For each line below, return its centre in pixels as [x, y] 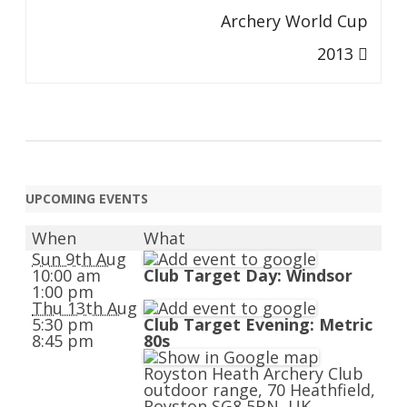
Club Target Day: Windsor [248, 275]
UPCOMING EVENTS [87, 199]
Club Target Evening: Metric [258, 324]
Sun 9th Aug [79, 259]
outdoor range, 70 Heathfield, [259, 390]
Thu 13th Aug [84, 308]
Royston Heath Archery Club [253, 373]
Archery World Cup [294, 21]
